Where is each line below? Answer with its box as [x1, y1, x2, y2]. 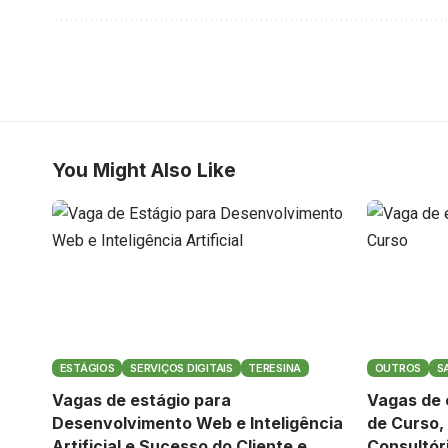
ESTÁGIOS [59, 360, 115, 375]
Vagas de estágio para [52, 389, 231, 410]
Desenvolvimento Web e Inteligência [52, 412, 343, 433]
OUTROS [374, 360, 422, 375]
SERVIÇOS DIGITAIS [130, 360, 233, 375]
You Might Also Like [52, 158, 236, 182]
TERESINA [248, 360, 302, 375]
